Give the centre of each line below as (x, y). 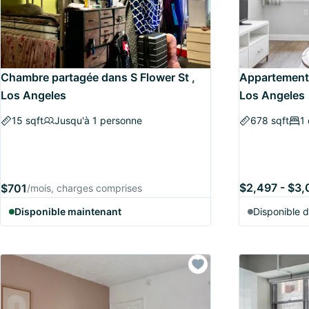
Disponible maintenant (68, 211)
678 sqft (270, 120)
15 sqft (28, 120)
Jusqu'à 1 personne (98, 120)
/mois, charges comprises (84, 188)
